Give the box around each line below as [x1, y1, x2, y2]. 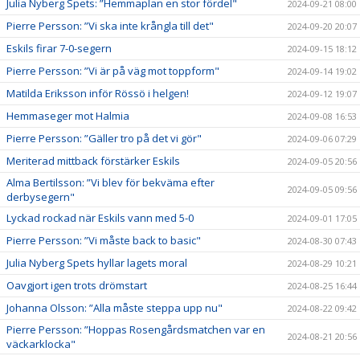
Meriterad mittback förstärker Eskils [6, 153, 180, 168]
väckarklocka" [6, 336, 76, 351]
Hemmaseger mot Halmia [6, 108, 129, 123]
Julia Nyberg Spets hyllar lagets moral [6, 255, 187, 270]
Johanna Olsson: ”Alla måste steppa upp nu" [6, 300, 223, 315]
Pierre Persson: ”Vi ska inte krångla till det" [6, 18, 214, 33]
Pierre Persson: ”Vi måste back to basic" [6, 232, 201, 247]
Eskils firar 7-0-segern [6, 40, 112, 55]
